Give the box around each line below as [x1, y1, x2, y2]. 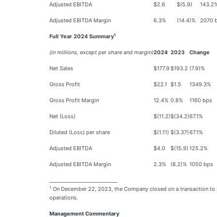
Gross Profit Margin [49, 97, 99, 104]
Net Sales [49, 65, 73, 72]
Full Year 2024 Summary [49, 33, 114, 40]
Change [189, 49, 210, 56]
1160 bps [189, 97, 212, 104]
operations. [49, 194, 78, 201]
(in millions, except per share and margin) [49, 49, 154, 56]
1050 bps [189, 161, 213, 168]
